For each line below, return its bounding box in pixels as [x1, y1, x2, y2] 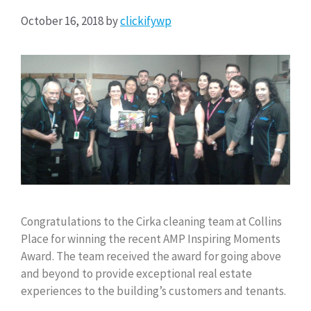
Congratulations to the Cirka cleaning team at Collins [21, 213, 282, 229]
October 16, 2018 [21, 12, 103, 28]
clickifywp [120, 12, 171, 28]
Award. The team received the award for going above [21, 248, 281, 264]
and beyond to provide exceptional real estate [21, 265, 252, 281]
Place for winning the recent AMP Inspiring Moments [21, 230, 280, 246]
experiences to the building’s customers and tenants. [21, 283, 290, 299]
